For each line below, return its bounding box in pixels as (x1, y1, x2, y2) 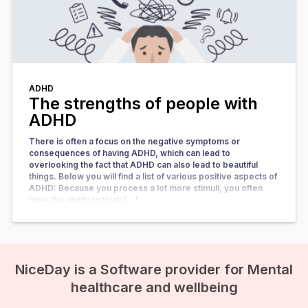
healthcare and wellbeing (70, 279, 238, 296)
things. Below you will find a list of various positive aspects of (29, 171, 277, 181)
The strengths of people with (29, 93, 258, 113)
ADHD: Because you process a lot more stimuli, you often (29, 183, 263, 193)
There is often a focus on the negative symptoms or (29, 136, 240, 146)
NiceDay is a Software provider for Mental (15, 261, 293, 278)
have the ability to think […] (29, 195, 138, 205)
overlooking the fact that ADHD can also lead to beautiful (29, 159, 258, 170)
